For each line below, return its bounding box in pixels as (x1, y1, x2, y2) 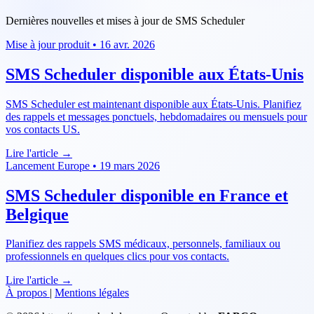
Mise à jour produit (6, 38, 93, 50)
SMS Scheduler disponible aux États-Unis (6, 64, 303, 83)
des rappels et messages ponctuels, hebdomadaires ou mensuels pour (6, 110, 307, 123)
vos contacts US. (6, 123, 80, 135)
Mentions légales (55, 287, 129, 299)
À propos (6, 287, 50, 299)
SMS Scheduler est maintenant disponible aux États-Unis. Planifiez (6, 97, 301, 110)
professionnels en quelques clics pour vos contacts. (6, 250, 229, 263)
